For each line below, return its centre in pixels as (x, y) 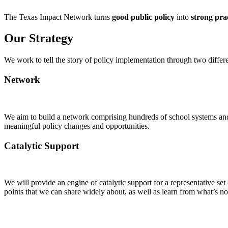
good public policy (144, 17)
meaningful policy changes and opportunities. (77, 126)
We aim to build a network (48, 117)
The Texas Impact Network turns (58, 17)
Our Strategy (39, 38)
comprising (109, 117)
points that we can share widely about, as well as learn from (101, 192)
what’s (207, 192)
